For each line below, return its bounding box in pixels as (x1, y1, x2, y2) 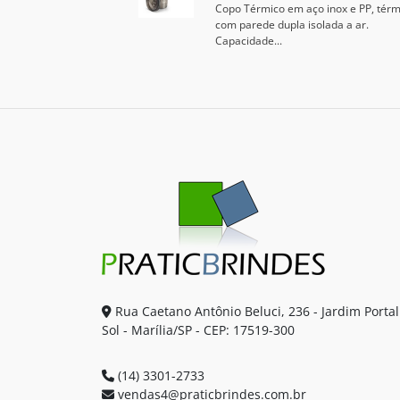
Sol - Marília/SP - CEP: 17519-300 (102, 321, 295, 338)
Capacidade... (214, 33, 282, 48)
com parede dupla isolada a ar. (214, 17, 369, 32)
